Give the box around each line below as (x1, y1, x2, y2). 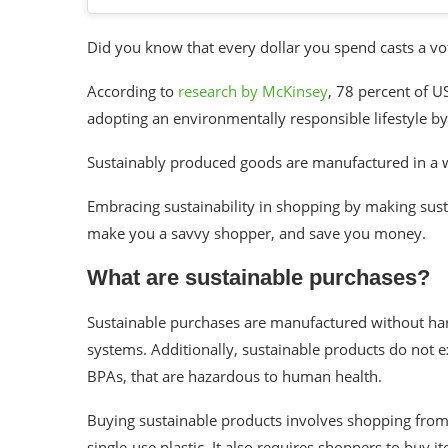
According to (87, 81, 178, 101)
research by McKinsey (178, 81, 328, 101)
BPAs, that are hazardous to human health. (87, 366, 382, 386)
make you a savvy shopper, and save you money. (87, 223, 426, 243)
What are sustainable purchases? (87, 265, 430, 290)
